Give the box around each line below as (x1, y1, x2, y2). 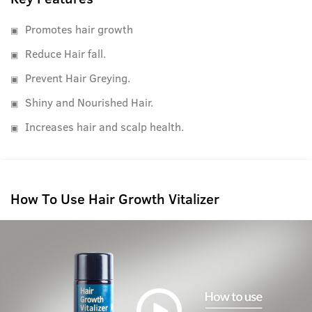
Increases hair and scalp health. (25, 119, 184, 134)
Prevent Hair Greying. (25, 70, 130, 85)
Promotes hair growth (25, 22, 133, 36)
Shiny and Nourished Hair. (25, 95, 153, 109)
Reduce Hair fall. (25, 46, 106, 61)
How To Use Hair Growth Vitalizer (10, 189, 219, 208)
